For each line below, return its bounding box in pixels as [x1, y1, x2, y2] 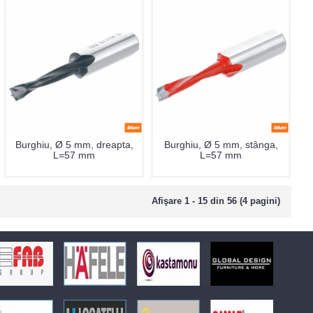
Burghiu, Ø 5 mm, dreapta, [15, 139, 133, 150]
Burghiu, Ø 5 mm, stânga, [163, 139, 278, 150]
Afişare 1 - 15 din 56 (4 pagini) [152, 196, 280, 206]
